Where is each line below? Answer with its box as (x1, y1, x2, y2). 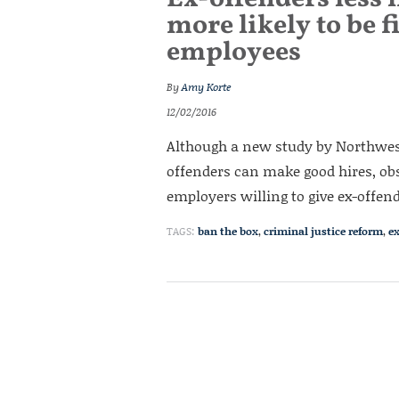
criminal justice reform (264, 224, 383, 239)
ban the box (198, 224, 258, 239)
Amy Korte (182, 79, 231, 94)
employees (167, 34, 301, 71)
